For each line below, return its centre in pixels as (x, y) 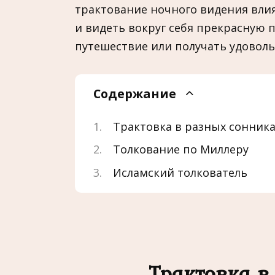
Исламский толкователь (180, 172)
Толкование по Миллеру (181, 149)
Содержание (135, 94)
